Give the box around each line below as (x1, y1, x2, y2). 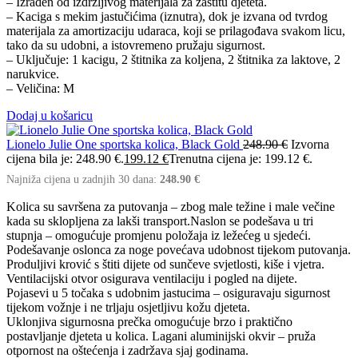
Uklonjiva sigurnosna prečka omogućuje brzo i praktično (6, 314, 292, 328)
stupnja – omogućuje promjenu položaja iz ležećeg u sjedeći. (6, 228, 311, 242)
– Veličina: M (6, 81, 74, 95)
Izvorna (291, 137, 329, 151)
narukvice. (6, 66, 59, 81)
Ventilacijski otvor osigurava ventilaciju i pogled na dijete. (6, 271, 297, 285)
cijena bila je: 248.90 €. (6, 151, 124, 165)
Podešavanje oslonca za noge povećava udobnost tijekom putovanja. (6, 242, 351, 257)
